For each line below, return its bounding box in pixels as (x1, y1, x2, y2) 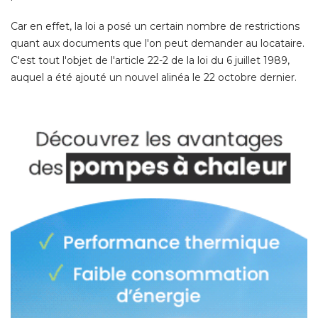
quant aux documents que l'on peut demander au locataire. (11, 36, 305, 50)
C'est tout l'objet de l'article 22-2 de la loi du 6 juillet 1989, (11, 53, 290, 67)
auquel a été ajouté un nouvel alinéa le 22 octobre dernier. (11, 70, 297, 84)
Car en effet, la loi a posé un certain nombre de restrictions (11, 19, 300, 33)
